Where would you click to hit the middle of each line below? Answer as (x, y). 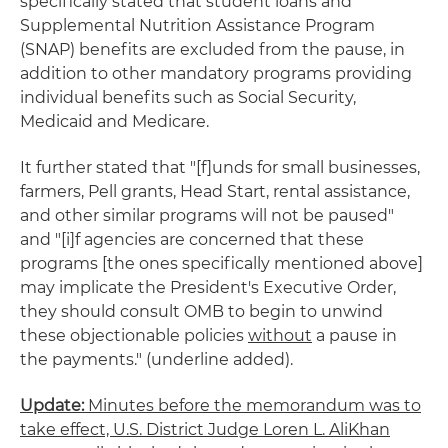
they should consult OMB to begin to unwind (201, 311)
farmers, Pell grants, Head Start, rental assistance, (215, 191)
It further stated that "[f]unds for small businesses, (220, 167)
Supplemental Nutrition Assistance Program (197, 25)
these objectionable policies (134, 335)
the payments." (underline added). (156, 359)
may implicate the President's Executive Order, (208, 287)
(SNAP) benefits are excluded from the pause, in (212, 49)
